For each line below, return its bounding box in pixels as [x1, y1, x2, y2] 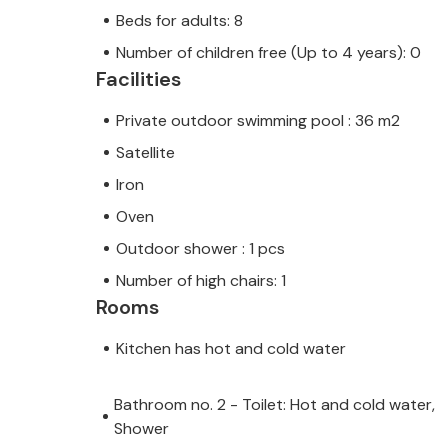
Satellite [116, 141, 175, 163]
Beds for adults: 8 [116, 9, 243, 31]
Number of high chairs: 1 [116, 269, 286, 291]
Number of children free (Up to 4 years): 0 [116, 41, 421, 63]
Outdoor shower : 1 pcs [116, 237, 285, 259]
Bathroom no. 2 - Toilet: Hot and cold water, [114, 393, 436, 415]
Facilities [96, 65, 181, 92]
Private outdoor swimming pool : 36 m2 [116, 109, 400, 131]
